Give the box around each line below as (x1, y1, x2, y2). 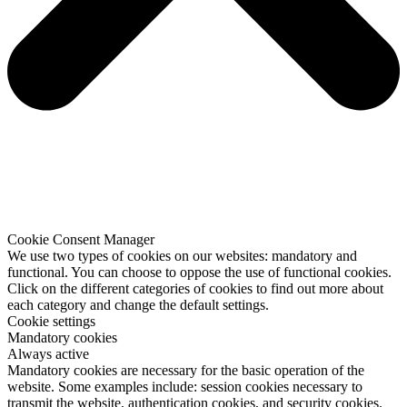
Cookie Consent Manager (7, 232, 154, 248)
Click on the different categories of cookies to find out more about (7, 281, 383, 297)
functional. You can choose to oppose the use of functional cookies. (7, 264, 392, 281)
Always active (7, 346, 89, 362)
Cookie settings (7, 313, 95, 330)
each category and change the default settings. (7, 297, 269, 313)
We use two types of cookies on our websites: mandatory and (7, 248, 357, 264)
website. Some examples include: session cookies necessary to (7, 379, 362, 395)
